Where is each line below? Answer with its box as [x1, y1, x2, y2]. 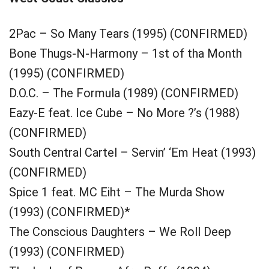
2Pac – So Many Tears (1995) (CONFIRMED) [9, 26, 247, 41]
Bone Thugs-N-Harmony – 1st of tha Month [9, 46, 242, 61]
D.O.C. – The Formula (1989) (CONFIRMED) [9, 86, 238, 100]
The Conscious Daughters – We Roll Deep [9, 225, 231, 239]
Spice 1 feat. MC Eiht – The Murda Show [9, 185, 225, 199]
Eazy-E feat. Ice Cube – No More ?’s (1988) [9, 106, 240, 120]
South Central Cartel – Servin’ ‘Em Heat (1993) [9, 145, 256, 160]
